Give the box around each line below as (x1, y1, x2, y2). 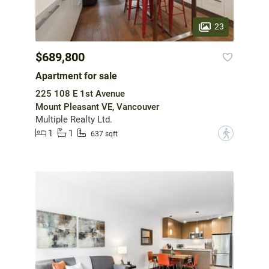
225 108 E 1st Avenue (35, 88, 125, 99)
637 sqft (91, 130, 118, 139)
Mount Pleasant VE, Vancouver (35, 101, 159, 112)
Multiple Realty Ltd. (35, 113, 112, 125)
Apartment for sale (35, 70, 117, 82)
